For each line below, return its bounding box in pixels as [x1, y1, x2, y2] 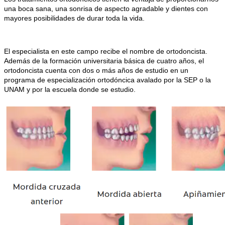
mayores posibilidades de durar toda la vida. [4, 14, 145, 23]
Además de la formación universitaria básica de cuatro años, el [4, 57, 204, 65]
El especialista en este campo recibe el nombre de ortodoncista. [4, 47, 207, 56]
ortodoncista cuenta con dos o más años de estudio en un [4, 66, 188, 75]
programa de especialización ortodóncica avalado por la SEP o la [4, 76, 211, 84]
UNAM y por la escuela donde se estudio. [4, 85, 136, 94]
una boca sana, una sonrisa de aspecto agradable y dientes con [4, 5, 208, 13]
